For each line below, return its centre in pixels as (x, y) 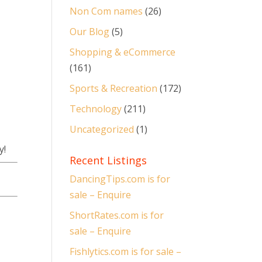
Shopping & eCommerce (123, 52)
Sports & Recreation (114, 88)
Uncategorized (102, 129)
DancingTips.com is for (120, 179)
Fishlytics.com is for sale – (126, 251)
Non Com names (106, 11)
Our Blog (90, 32)
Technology (96, 109)
